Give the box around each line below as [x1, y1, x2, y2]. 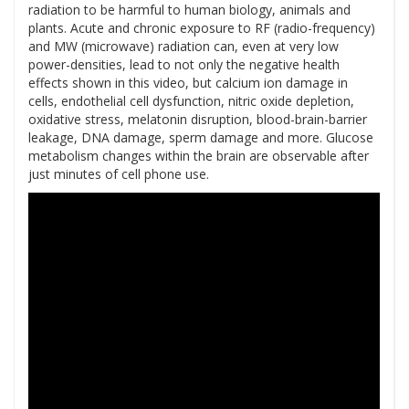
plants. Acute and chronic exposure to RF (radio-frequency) [28, 19, 375, 37]
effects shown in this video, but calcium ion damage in [28, 74, 348, 92]
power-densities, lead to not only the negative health [28, 56, 340, 74]
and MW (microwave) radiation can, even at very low [28, 37, 339, 56]
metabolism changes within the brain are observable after [28, 147, 369, 165]
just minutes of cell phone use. [28, 165, 209, 184]
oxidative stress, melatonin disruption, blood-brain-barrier [28, 110, 367, 129]
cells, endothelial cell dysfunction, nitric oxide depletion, [28, 92, 354, 110]
